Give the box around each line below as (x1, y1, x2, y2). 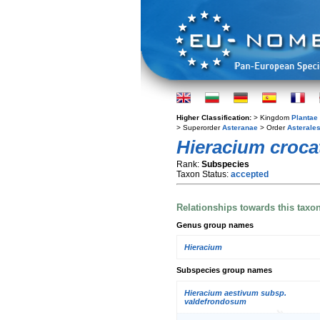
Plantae (291, 114, 318, 121)
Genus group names (176, 220, 254, 229)
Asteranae (222, 124, 258, 131)
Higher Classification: (176, 114, 254, 121)
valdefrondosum (184, 296, 246, 306)
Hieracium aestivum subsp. (184, 288, 286, 297)
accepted (231, 169, 269, 179)
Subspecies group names (176, 266, 272, 275)
